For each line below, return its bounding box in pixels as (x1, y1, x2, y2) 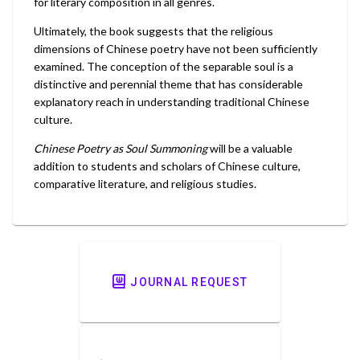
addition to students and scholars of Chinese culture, (34, 159, 301, 174)
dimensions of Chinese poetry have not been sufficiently (34, 42, 317, 56)
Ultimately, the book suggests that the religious (34, 24, 273, 39)
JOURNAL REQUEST (130, 276, 247, 289)
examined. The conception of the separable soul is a (34, 59, 293, 74)
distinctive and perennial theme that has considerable (34, 77, 303, 92)
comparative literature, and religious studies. (34, 177, 256, 191)
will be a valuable (207, 141, 292, 156)
